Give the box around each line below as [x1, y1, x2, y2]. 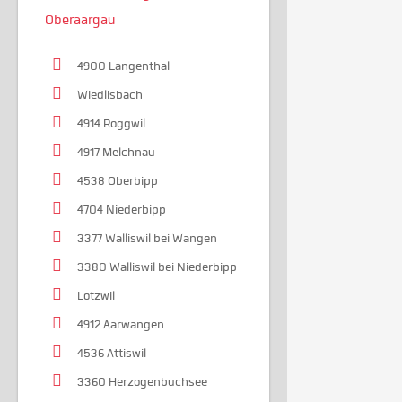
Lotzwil [77, 288, 115, 304]
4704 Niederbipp [77, 202, 166, 218]
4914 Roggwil [77, 116, 145, 132]
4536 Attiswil [77, 345, 146, 362]
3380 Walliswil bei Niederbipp [77, 259, 237, 275]
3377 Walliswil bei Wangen [77, 231, 217, 247]
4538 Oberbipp [77, 173, 158, 189]
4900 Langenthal [77, 58, 170, 74]
